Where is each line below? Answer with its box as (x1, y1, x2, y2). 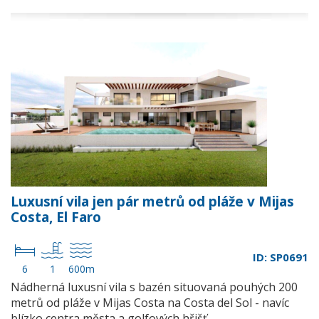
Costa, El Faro (11, 208, 101, 226)
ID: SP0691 (253, 250, 308, 264)
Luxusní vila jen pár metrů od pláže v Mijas (11, 192, 294, 211)
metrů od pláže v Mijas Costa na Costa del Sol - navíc (11, 295, 289, 310)
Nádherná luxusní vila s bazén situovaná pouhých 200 (11, 279, 298, 295)
